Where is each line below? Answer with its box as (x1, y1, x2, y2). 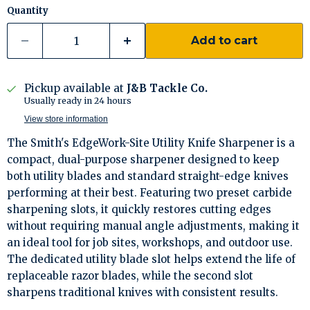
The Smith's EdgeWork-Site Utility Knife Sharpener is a (7, 136, 295, 149)
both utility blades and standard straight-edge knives (7, 170, 289, 183)
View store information (24, 114, 108, 124)
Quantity (7, 5, 48, 17)
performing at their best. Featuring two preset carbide (7, 186, 292, 199)
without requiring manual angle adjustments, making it (7, 219, 300, 232)
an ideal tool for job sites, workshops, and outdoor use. (7, 236, 293, 249)
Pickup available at (24, 82, 127, 95)
